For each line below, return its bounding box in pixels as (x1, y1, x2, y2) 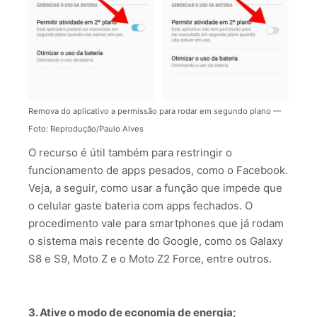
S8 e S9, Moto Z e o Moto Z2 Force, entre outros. (28, 252, 272, 266)
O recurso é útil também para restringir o (28, 146, 232, 160)
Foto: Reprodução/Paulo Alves (28, 124, 144, 134)
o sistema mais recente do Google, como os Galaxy (28, 234, 283, 248)
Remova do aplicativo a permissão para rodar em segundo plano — (28, 106, 281, 117)
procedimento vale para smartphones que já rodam (28, 217, 284, 231)
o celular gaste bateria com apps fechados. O (28, 199, 253, 213)
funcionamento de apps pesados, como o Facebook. (28, 163, 288, 178)
